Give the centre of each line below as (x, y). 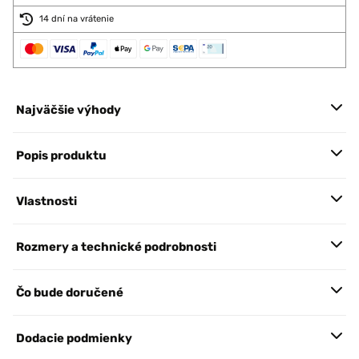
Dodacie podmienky (74, 338)
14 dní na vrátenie (77, 19)
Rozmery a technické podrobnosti (116, 247)
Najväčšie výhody (69, 110)
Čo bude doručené (70, 292)
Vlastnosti (46, 201)
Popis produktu (61, 155)
